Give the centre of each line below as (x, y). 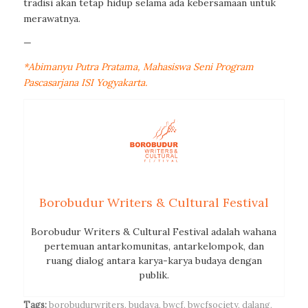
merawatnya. (52, 19)
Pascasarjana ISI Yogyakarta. (85, 83)
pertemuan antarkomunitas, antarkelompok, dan (154, 246)
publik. (154, 275)
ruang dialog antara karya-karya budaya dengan (154, 261)
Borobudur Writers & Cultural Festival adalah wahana (154, 232)
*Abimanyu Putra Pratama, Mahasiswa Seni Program (138, 67)
